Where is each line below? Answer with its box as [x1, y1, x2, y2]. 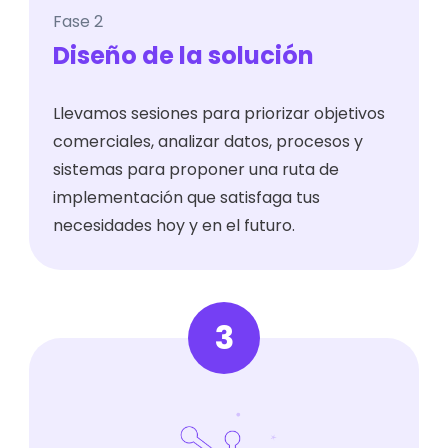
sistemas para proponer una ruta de [53, 158, 340, 182]
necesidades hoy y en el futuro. [53, 214, 296, 238]
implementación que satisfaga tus [53, 186, 321, 210]
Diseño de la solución [53, 39, 315, 73]
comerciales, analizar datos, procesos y [53, 130, 364, 154]
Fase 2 [53, 10, 104, 34]
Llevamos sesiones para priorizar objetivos [53, 102, 386, 126]
